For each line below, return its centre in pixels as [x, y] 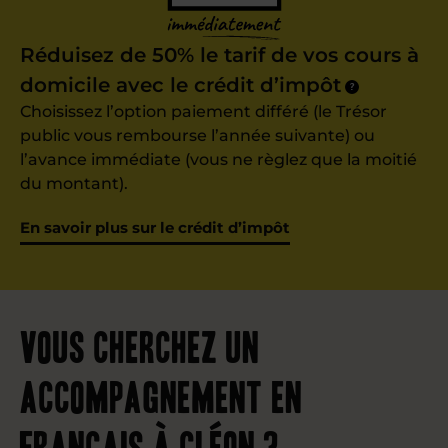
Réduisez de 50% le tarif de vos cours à [219, 54]
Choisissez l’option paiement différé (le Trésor [203, 111]
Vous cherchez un [140, 344]
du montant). [74, 183]
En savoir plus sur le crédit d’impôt [155, 227]
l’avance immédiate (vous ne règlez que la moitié [218, 159]
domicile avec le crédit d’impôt [180, 84]
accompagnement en [161, 394]
